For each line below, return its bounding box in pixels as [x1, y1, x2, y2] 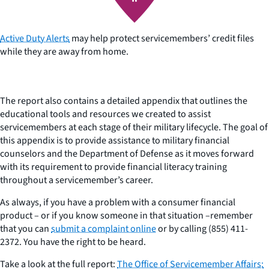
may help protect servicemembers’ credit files [70, 31, 254, 45]
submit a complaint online [51, 222, 156, 235]
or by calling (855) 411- [156, 222, 248, 235]
